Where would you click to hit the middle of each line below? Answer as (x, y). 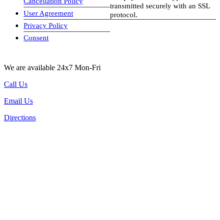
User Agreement (48, 13)
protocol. (124, 14)
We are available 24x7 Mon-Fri (52, 68)
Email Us (18, 101)
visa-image (127, 31)
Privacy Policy (46, 26)
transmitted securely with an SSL (160, 6)
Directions (20, 118)
